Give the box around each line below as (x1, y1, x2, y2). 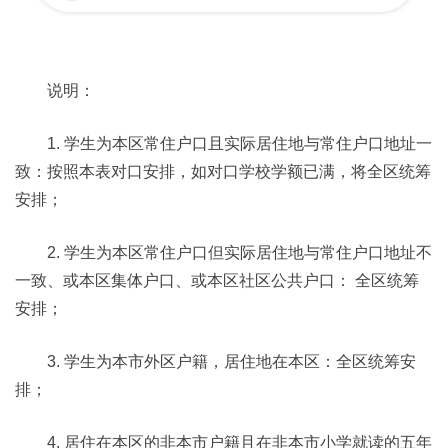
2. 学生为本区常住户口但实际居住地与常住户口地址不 (15, 244, 432, 261)
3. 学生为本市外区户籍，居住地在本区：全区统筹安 (15, 353, 416, 370)
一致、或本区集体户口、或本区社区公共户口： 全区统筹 (15, 272, 419, 289)
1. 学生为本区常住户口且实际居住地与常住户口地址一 (15, 135, 432, 152)
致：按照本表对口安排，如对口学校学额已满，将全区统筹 (15, 163, 431, 180)
